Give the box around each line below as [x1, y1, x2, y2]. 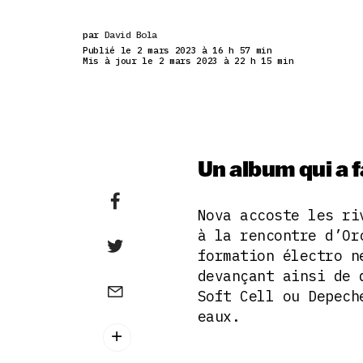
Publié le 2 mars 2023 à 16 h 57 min [83, 44, 272, 56]
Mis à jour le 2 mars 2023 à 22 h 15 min [83, 54, 294, 66]
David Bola [104, 28, 157, 41]
